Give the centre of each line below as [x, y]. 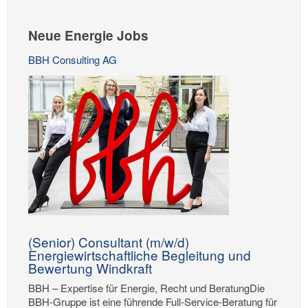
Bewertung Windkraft [90, 268]
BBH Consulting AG [73, 59]
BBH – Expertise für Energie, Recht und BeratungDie [146, 287]
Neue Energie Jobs [88, 35]
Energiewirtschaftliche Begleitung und [140, 255]
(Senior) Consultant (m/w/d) [109, 242]
